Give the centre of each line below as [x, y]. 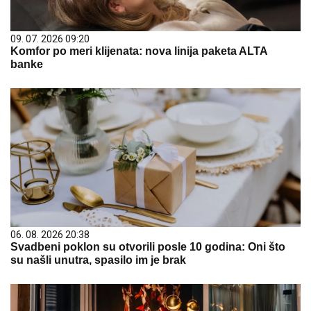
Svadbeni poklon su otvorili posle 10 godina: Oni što [148, 246]
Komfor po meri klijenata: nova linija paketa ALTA [139, 51]
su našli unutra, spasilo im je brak [98, 260]
